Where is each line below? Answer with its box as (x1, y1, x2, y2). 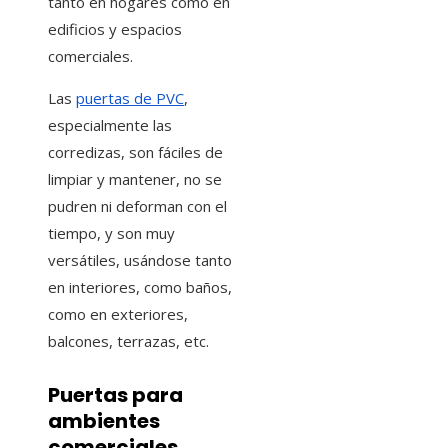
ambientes (48, 406, 160, 435)
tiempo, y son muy (48, 223, 175, 244)
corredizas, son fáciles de (48, 142, 223, 163)
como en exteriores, (48, 304, 188, 325)
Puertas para (48, 380, 183, 409)
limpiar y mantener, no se (48, 169, 222, 190)
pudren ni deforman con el (48, 196, 227, 217)
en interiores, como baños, (48, 277, 232, 298)
